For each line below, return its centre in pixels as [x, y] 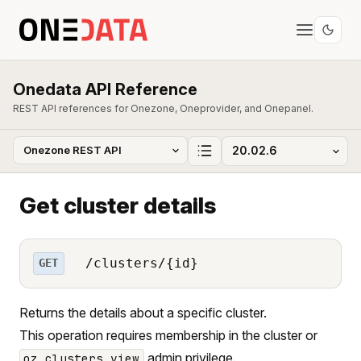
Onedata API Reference [105, 89]
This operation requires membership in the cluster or [168, 335]
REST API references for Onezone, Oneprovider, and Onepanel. [163, 108]
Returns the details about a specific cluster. [143, 312]
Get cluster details [118, 205]
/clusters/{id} [137, 263]
